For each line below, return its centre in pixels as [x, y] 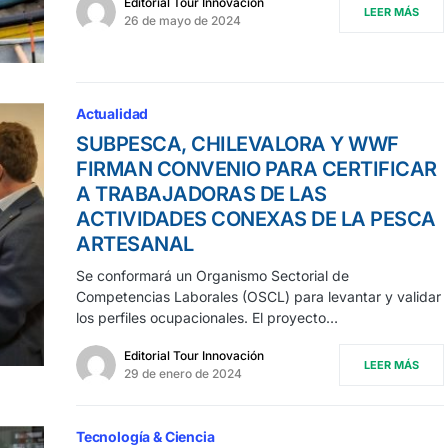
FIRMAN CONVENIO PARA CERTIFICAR [256, 169]
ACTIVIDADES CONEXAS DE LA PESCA [256, 219]
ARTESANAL [135, 244]
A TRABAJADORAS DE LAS [201, 194]
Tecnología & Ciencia [145, 437]
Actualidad [112, 114]
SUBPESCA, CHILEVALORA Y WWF [237, 144]
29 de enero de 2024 [183, 374]
